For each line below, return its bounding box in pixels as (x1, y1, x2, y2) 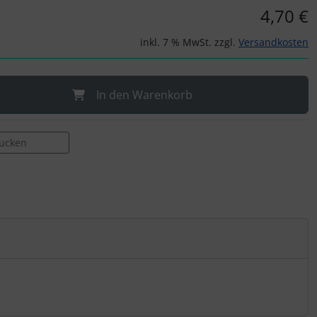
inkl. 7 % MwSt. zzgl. (140, 35, 238, 49)
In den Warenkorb (96, 87, 192, 103)
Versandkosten (238, 35, 309, 49)
